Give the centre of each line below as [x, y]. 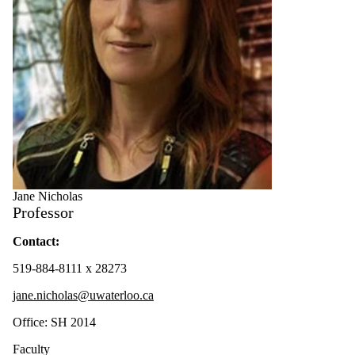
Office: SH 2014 [54, 323]
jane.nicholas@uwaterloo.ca [83, 296]
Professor [43, 213]
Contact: [36, 242]
